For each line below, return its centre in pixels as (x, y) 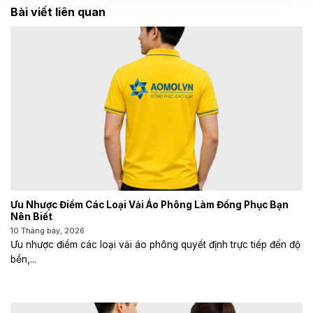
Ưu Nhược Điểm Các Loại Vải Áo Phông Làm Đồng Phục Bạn (150, 205)
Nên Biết (31, 217)
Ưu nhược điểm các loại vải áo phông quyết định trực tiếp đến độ (155, 245)
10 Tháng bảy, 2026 (48, 231)
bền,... (23, 260)
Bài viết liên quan (58, 12)
